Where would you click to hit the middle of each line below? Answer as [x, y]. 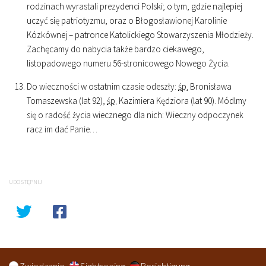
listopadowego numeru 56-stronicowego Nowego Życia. [128, 63]
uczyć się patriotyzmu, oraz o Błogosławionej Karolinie [127, 20]
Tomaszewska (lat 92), [67, 101]
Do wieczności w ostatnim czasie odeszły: [102, 86]
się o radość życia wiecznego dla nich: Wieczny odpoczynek [135, 115]
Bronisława [210, 86]
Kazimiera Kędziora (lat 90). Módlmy [182, 101]
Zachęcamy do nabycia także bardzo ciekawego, [115, 49]
